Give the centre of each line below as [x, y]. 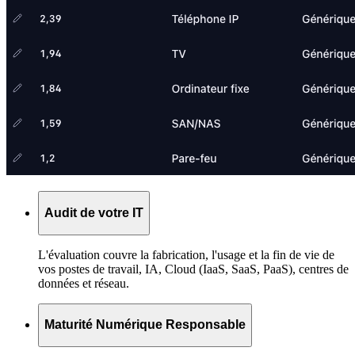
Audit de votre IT [94, 213]
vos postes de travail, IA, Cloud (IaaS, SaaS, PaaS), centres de [193, 269]
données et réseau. [84, 283]
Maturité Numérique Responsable [145, 325]
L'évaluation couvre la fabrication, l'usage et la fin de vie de [186, 254]
